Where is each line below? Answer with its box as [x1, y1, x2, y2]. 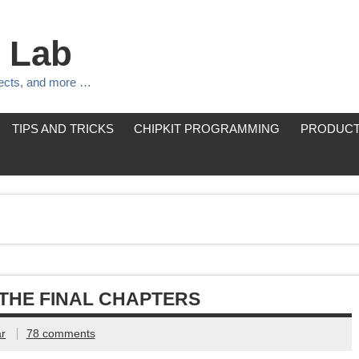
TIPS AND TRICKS [12, 122, 115, 136]
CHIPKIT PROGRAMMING [134, 122, 280, 136]
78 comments [26, 328, 95, 340]
